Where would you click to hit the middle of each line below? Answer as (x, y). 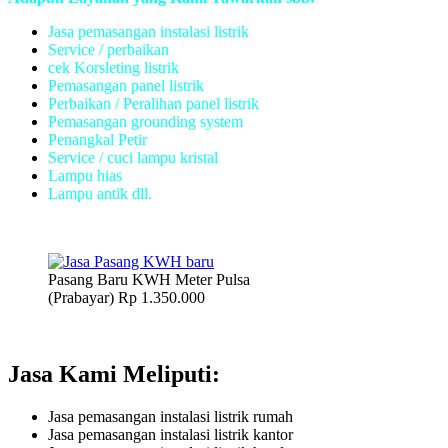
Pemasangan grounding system (145, 121)
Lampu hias (85, 175)
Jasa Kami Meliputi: (114, 373)
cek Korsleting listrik (113, 67)
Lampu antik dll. (100, 193)
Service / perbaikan (108, 49)
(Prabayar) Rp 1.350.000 (126, 297)
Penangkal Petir (97, 139)
